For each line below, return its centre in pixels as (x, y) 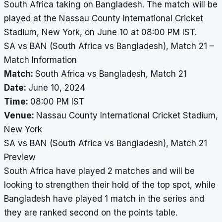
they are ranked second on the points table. (91, 213)
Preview (20, 157)
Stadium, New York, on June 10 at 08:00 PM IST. (100, 32)
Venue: (20, 116)
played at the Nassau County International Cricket (104, 19)
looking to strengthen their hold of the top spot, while (110, 185)
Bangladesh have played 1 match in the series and (104, 199)
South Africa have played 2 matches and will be (99, 171)
